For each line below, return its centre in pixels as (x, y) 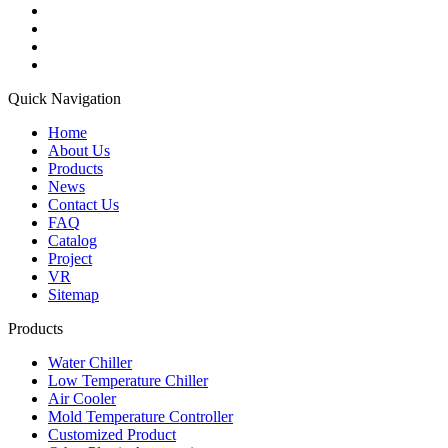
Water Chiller (90, 362)
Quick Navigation (64, 98)
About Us (79, 150)
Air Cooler (82, 398)
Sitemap (73, 294)
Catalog (72, 240)
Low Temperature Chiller (128, 380)
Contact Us (83, 204)
